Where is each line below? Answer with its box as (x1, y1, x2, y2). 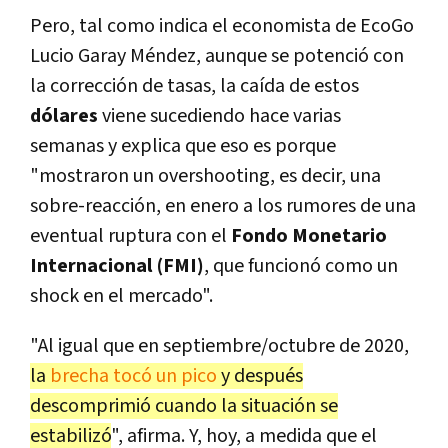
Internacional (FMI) (30, 253, 204, 280)
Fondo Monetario (231, 223, 387, 250)
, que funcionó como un (204, 253, 398, 280)
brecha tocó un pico (46, 363, 217, 390)
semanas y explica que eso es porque (30, 133, 336, 160)
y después (217, 363, 303, 390)
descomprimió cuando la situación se (30, 393, 338, 420)
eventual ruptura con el (30, 223, 231, 250)
